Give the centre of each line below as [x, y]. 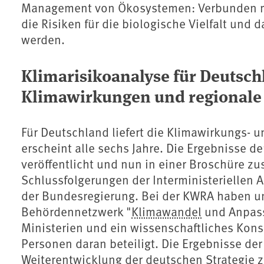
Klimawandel [166, 212]
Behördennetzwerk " [76, 212]
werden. [43, 39]
